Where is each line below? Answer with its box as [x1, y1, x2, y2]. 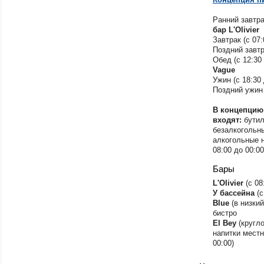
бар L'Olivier [212, 25, 259, 34]
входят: [212, 115, 242, 124]
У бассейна [212, 188, 257, 197]
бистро [212, 208, 237, 217]
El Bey [212, 218, 236, 227]
